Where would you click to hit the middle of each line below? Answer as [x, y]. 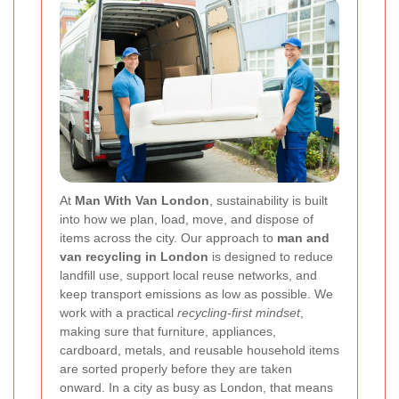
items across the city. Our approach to [168, 237]
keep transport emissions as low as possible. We [196, 293]
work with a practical [118, 312]
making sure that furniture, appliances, [168, 331]
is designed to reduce [271, 256]
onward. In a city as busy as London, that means [196, 387]
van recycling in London [134, 256]
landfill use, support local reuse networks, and [188, 275]
